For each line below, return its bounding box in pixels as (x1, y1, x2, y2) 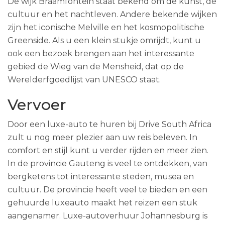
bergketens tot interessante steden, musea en (8, 172, 194, 181)
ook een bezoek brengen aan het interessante (8, 49, 194, 58)
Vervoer (8, 95, 66, 114)
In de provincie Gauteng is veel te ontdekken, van (8, 159, 207, 168)
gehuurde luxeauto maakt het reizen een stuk (8, 198, 197, 207)
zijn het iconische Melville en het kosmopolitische (8, 23, 204, 32)
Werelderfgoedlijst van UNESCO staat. (8, 75, 161, 84)
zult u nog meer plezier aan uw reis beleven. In (8, 133, 197, 142)
